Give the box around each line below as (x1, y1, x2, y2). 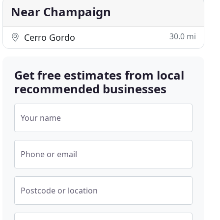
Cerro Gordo (22, 31, 76, 43)
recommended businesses (14, 81, 167, 97)
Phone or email (21, 149, 78, 160)
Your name (21, 112, 61, 123)
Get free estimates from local (14, 67, 185, 83)
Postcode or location (21, 185, 98, 196)
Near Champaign (11, 3, 111, 20)
